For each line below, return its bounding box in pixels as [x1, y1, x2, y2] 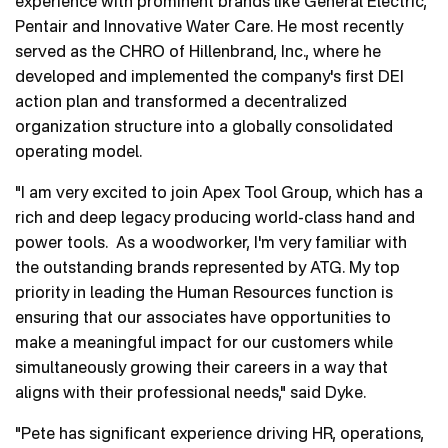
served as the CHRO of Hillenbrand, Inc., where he [15, 41, 381, 62]
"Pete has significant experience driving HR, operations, [15, 423, 424, 444]
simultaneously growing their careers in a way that [15, 357, 388, 378]
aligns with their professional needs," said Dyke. [15, 382, 366, 403]
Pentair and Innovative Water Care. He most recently [15, 16, 403, 37]
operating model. [15, 141, 142, 162]
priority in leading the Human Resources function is [15, 282, 393, 303]
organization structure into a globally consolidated [15, 116, 393, 137]
